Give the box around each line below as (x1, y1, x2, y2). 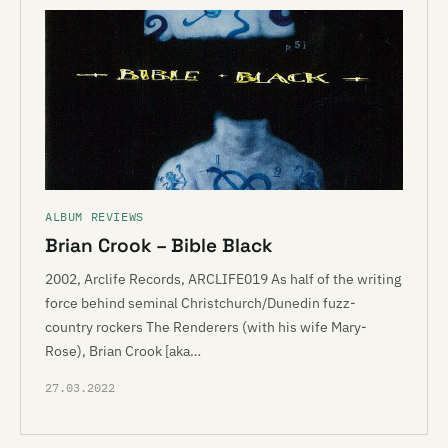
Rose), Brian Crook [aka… (45, 342, 201, 360)
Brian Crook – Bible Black (45, 233, 273, 258)
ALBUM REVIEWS (45, 209, 144, 224)
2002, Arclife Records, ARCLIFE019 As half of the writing (45, 270, 401, 288)
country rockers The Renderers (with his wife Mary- (45, 318, 367, 336)
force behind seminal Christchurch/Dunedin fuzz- (45, 294, 356, 312)
